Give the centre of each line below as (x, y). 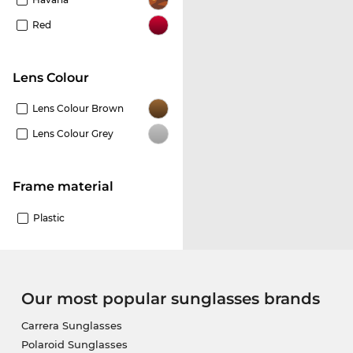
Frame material (67, 187)
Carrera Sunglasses (71, 326)
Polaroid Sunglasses (74, 345)
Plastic (49, 218)
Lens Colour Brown (78, 109)
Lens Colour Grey (73, 134)
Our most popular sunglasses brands (170, 299)
